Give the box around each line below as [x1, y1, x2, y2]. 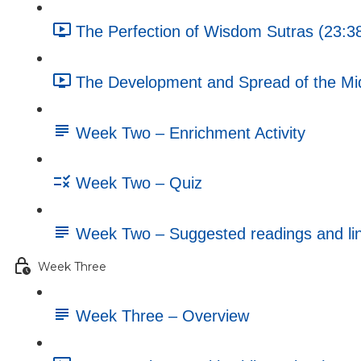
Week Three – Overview [76, 306, 249, 325]
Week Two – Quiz [76, 174, 202, 193]
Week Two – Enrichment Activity [76, 123, 305, 142]
